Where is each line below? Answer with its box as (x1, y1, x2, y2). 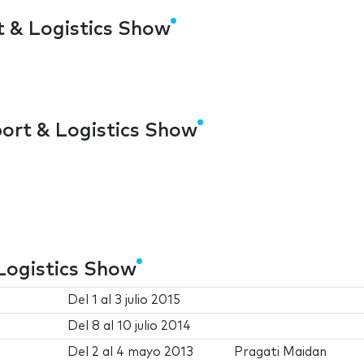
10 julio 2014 (117, 319, 192, 332)
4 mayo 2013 (116, 345, 194, 358)
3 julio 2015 (115, 293, 181, 306)
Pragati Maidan (234, 345, 327, 358)
